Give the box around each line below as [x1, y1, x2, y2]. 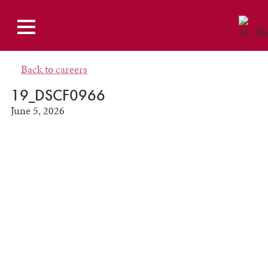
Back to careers [21, 62, 88, 77]
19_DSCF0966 [10, 85, 105, 106]
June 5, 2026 [10, 103, 65, 118]
